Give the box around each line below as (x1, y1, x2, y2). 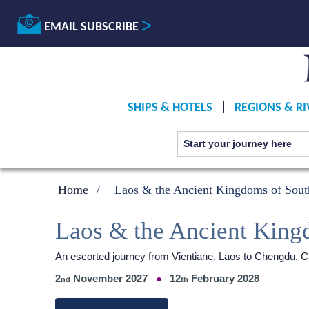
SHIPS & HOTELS (127, 101, 212, 114)
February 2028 (188, 272, 260, 284)
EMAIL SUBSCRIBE (41, 21, 141, 34)
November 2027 (70, 272, 148, 284)
